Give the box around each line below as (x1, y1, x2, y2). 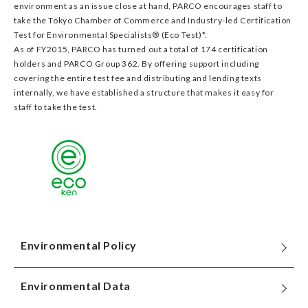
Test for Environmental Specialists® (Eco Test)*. (14, 30, 208, 40)
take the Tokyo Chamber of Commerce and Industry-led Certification (14, 15, 292, 25)
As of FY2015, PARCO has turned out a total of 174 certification (14, 44, 268, 54)
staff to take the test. (14, 102, 98, 112)
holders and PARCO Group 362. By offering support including (14, 58, 259, 69)
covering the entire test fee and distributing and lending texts (14, 73, 262, 83)
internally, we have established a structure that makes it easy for (14, 87, 274, 98)
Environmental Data (21, 279, 131, 292)
